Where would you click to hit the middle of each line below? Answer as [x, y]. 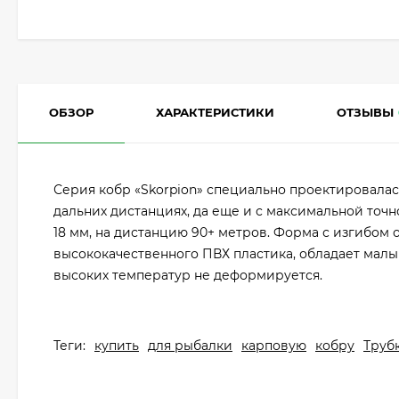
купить [117, 346]
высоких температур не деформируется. [188, 275]
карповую [274, 346]
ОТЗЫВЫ [365, 112]
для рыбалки [190, 346]
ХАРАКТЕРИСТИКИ [215, 112]
